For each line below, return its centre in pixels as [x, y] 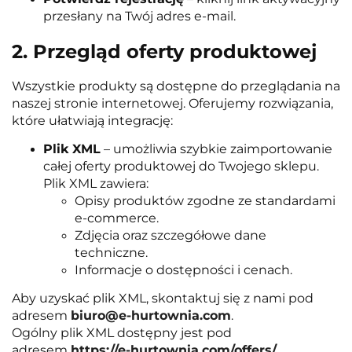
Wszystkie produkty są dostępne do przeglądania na [176, 86]
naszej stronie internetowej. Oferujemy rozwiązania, [172, 103]
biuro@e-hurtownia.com [151, 315]
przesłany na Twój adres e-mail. [139, 16]
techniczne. [111, 252]
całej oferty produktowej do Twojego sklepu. [181, 166]
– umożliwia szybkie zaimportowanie [216, 148]
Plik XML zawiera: [96, 183]
